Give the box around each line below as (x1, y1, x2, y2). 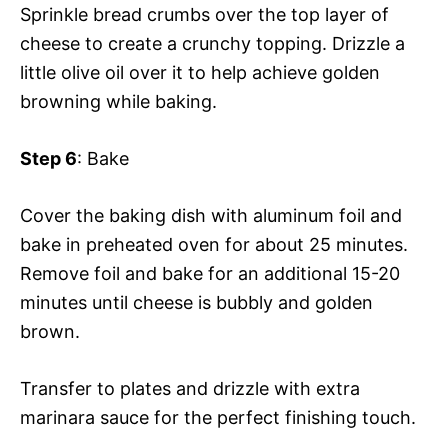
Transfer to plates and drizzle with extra (20, 378, 360, 400)
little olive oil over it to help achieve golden (20, 62, 380, 84)
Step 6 (20, 148, 77, 170)
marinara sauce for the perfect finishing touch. (20, 407, 416, 429)
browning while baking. (20, 91, 217, 113)
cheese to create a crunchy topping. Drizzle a (20, 33, 405, 55)
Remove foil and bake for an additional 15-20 (20, 263, 400, 285)
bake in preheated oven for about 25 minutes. (20, 234, 408, 256)
